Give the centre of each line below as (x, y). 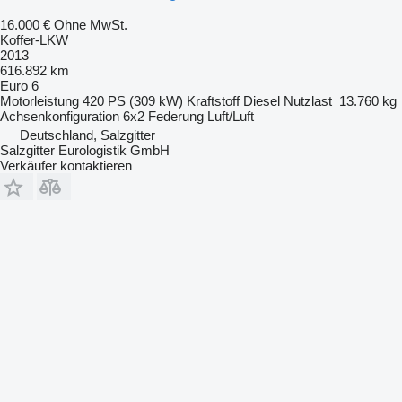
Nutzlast (308, 101)
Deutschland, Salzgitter (87, 135)
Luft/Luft (231, 117)
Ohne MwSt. (91, 25)
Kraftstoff (213, 101)
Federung (176, 117)
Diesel (262, 101)
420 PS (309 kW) (133, 101)
